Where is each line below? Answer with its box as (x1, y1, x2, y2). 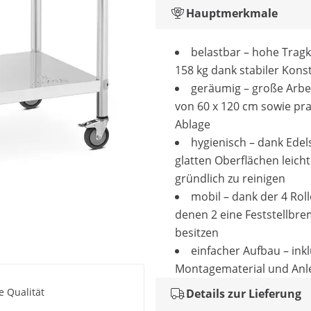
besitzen (175, 225, 219, 240)
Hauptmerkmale (186, 6, 278, 21)
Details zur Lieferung (186, 286, 301, 301)
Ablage (175, 117, 210, 132)
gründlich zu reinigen (175, 171, 288, 186)
